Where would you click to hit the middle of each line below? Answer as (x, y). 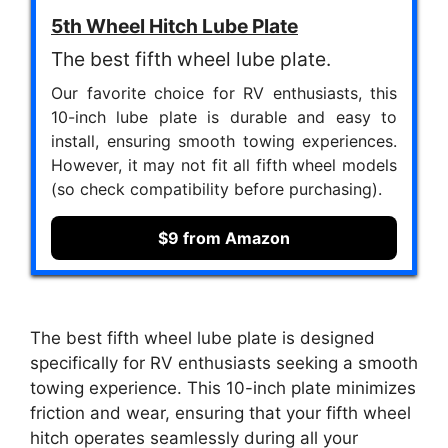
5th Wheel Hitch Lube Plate (174, 25)
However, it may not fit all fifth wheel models (224, 164)
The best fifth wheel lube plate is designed (202, 338)
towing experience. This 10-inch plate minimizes (223, 388)
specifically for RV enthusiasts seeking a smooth (224, 363)
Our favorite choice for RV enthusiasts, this (224, 92)
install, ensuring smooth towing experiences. (224, 140)
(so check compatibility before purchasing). (216, 188)
